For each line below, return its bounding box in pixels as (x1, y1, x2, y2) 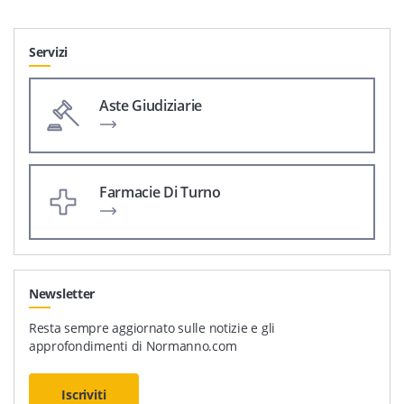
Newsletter (29, 284, 96, 302)
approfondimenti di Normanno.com (29, 336, 237, 354)
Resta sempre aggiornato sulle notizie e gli (29, 318, 275, 336)
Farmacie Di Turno (99, 181, 221, 202)
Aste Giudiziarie (99, 95, 202, 115)
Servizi (29, 42, 69, 60)
